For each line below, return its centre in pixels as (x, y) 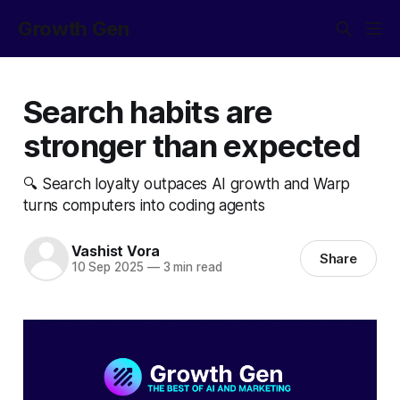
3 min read (191, 267)
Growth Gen (74, 29)
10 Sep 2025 (107, 267)
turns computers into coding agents (144, 204)
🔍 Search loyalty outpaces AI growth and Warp (187, 183)
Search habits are (147, 111)
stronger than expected (192, 145)
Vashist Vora (116, 251)
